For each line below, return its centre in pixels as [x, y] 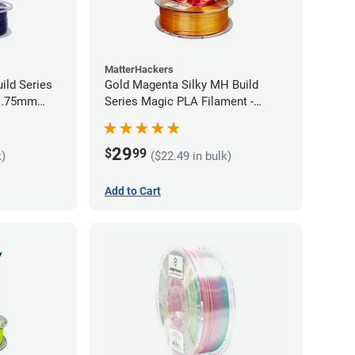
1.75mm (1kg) [141, 118]
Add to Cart [133, 191]
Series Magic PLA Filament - [179, 102]
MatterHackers [139, 70]
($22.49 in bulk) [191, 156]
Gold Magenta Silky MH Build [181, 85]
